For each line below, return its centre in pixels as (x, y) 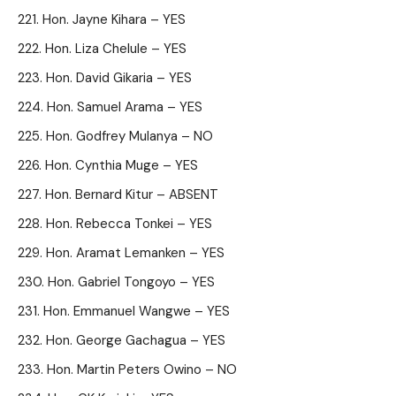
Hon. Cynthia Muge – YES (122, 165)
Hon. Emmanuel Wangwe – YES (137, 311)
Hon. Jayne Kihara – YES (114, 19)
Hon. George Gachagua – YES (136, 340)
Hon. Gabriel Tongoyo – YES (131, 282)
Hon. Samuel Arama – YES (125, 107)
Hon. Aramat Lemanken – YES (135, 253)
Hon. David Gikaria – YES (119, 78)
